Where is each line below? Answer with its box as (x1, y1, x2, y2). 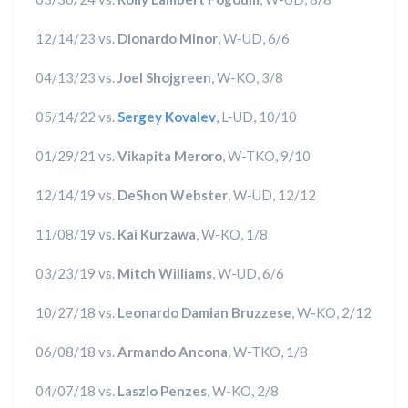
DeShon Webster (117, 187, 228, 203)
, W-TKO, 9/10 (222, 148, 311, 164)
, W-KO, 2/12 (291, 304, 372, 321)
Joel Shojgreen (117, 69, 211, 86)
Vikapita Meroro (117, 148, 222, 164)
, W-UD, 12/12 (228, 187, 316, 203)
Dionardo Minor (117, 30, 218, 46)
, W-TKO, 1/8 (228, 343, 308, 360)
